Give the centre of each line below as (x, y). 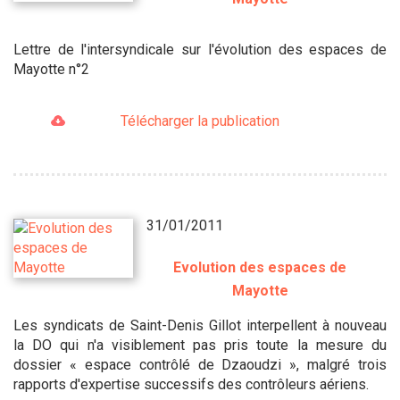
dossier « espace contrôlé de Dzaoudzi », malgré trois (200, 365)
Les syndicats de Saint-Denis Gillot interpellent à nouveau (200, 326)
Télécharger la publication (200, 121)
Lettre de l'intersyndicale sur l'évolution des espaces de (200, 49)
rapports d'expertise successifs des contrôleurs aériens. (191, 385)
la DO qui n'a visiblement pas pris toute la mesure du (200, 346)
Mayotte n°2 (51, 69)
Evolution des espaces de (260, 268)
